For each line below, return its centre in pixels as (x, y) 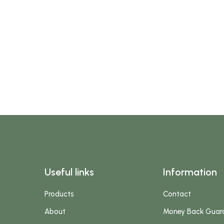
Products (59, 194)
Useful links (69, 172)
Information (190, 172)
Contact (177, 194)
